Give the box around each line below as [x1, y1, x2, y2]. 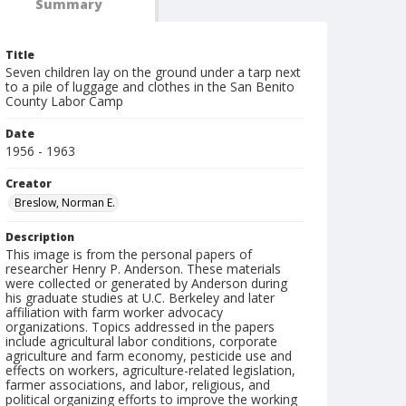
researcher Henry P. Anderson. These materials [5, 260, 281, 277]
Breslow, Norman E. [14, 195, 115, 210]
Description [5, 229, 74, 245]
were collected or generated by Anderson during [5, 275, 287, 292]
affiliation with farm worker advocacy [5, 304, 223, 321]
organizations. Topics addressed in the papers [5, 318, 275, 335]
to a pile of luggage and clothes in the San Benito [5, 78, 295, 95]
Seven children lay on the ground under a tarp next [5, 63, 301, 81]
